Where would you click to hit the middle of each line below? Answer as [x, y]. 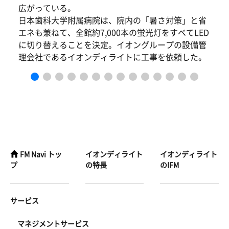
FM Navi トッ [41, 154]
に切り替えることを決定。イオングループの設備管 [112, 45]
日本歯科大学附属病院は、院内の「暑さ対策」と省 [112, 20]
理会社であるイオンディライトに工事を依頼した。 [112, 57]
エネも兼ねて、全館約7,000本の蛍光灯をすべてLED [114, 32]
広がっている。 [47, 8]
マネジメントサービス [53, 224]
